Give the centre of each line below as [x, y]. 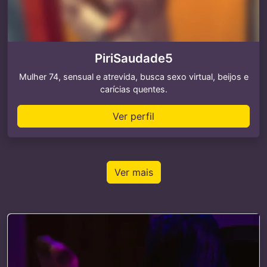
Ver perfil [133, 116]
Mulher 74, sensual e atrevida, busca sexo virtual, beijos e [133, 77]
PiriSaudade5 [133, 58]
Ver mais [133, 172]
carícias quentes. [133, 89]
